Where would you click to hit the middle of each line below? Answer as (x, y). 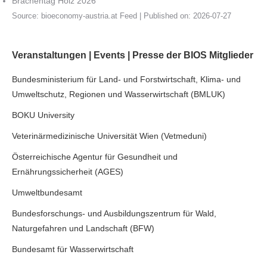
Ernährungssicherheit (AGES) (68, 172)
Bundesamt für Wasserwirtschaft (73, 249)
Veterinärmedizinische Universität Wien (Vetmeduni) (109, 136)
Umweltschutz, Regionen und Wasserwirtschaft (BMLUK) (119, 94)
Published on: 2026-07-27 (187, 16)
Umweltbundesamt (47, 193)
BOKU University (43, 115)
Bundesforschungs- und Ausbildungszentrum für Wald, (114, 214)
